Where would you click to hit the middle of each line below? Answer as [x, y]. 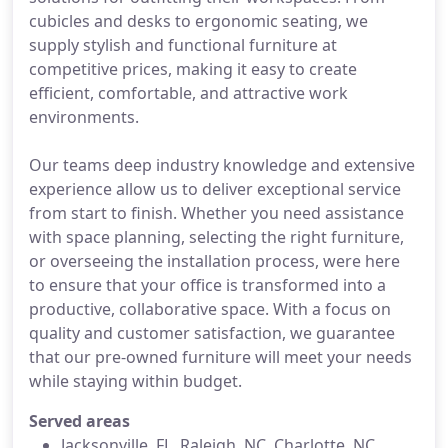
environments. [84, 117]
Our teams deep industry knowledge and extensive [222, 165]
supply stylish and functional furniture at [183, 45]
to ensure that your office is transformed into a [207, 285]
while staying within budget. [135, 381]
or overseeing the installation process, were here [214, 261]
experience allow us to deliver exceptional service [215, 189]
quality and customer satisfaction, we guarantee [212, 333]
